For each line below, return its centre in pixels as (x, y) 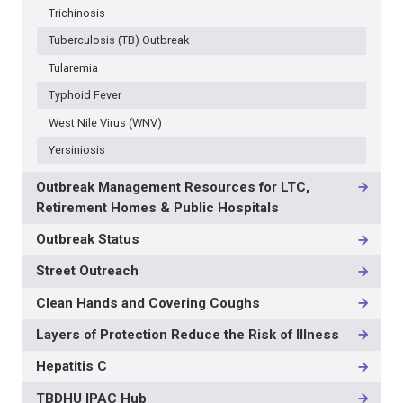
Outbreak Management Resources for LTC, (173, 187)
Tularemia (73, 67)
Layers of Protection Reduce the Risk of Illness (188, 334)
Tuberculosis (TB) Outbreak (118, 40)
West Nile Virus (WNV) (105, 122)
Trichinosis (76, 13)
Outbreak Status (88, 240)
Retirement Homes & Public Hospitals (158, 207)
